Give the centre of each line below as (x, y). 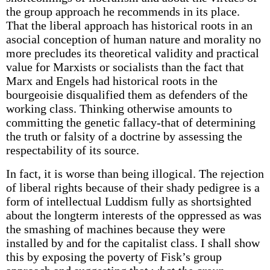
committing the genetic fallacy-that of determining (130, 122)
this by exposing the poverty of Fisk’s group (114, 257)
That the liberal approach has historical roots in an (129, 25)
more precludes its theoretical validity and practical (132, 53)
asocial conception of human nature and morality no (133, 39)
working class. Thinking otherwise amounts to (119, 108)
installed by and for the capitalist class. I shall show (133, 243)
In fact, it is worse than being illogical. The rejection (135, 174)
